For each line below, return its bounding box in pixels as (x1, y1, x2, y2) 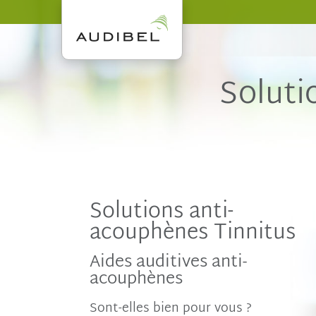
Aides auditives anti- (90, 249, 247, 275)
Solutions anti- (90, 195, 233, 228)
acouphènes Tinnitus (90, 216, 296, 249)
